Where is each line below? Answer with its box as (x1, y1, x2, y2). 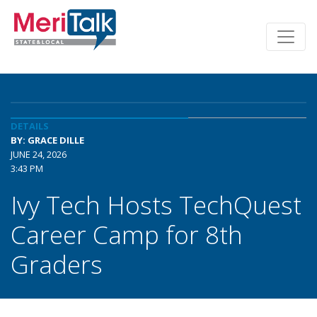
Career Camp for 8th (11, 217, 243, 251)
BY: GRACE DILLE (11, 134, 84, 146)
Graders (11, 247, 103, 281)
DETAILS (11, 120, 49, 132)
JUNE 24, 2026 (11, 148, 67, 161)
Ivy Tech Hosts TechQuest (11, 188, 301, 221)
